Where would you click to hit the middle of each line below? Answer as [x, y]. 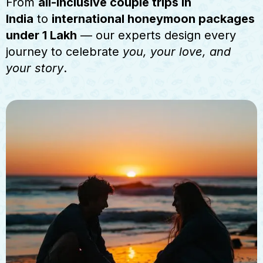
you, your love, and [177, 51]
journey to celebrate [64, 51]
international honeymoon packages [153, 18]
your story [35, 68]
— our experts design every [156, 35]
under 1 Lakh [41, 35]
